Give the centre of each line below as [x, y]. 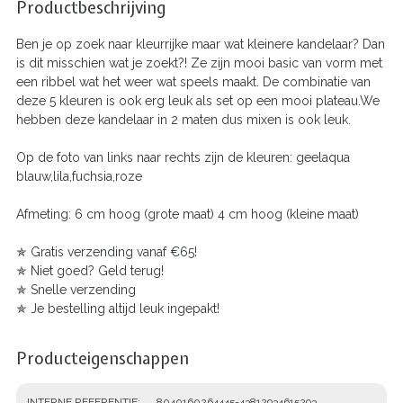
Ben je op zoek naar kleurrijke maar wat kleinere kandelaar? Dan [201, 44]
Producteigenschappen [103, 358]
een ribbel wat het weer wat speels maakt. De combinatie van [193, 81]
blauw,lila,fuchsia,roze [79, 176]
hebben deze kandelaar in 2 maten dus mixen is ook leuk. [184, 119]
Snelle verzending [83, 289]
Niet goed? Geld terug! [97, 270]
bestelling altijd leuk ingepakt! [132, 308]
